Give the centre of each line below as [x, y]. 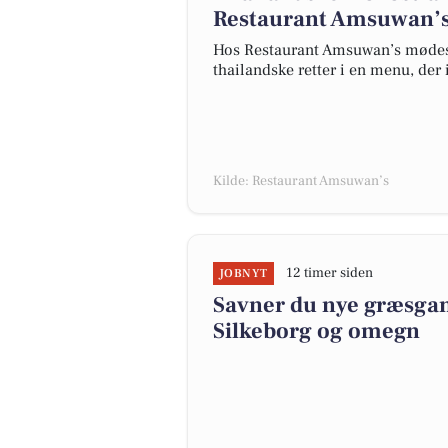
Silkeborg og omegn [316, 331]
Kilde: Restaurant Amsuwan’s [301, 181]
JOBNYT [243, 273]
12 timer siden [329, 273]
